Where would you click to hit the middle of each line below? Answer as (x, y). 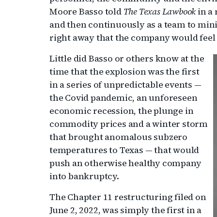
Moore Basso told (86, 11)
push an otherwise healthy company (125, 163)
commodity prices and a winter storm (129, 124)
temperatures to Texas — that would (124, 150)
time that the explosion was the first (124, 71)
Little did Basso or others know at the (127, 58)
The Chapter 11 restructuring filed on (128, 197)
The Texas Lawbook (161, 11)
